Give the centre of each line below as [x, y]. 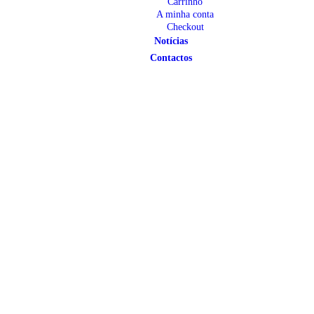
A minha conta [185, 14]
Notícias [171, 41]
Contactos [171, 58]
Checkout [185, 27]
